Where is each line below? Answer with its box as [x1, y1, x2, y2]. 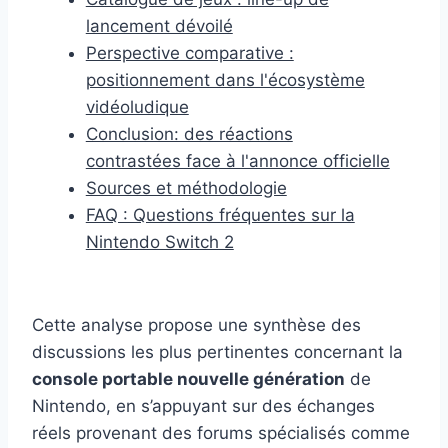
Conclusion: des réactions [85, 123, 293, 144]
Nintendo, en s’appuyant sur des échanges [32, 395, 375, 416]
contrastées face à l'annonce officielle [85, 150, 390, 171]
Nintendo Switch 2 [85, 231, 234, 252]
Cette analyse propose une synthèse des [32, 314, 361, 335]
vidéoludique [85, 96, 189, 117]
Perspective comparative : [85, 42, 294, 63]
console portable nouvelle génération [32, 368, 345, 389]
